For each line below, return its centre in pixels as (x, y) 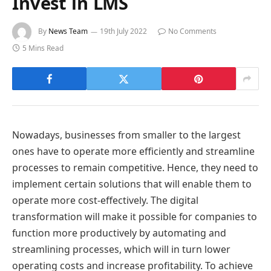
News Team (68, 31)
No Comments (192, 31)
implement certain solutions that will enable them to (132, 184)
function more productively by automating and (119, 233)
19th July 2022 (123, 31)
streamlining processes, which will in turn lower (121, 250)
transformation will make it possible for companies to (135, 217)
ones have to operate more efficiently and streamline (133, 152)
